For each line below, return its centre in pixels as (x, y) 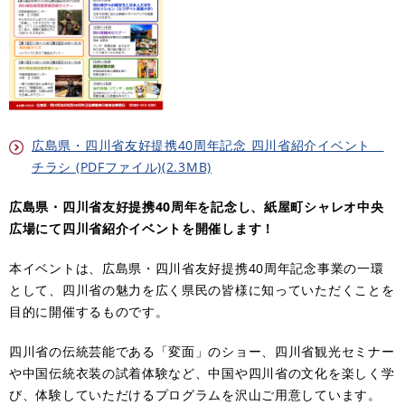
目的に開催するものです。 (89, 311)
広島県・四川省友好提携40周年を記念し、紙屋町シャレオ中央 (197, 206)
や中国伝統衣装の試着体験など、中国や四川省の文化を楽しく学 (202, 372)
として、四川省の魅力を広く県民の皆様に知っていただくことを (202, 289)
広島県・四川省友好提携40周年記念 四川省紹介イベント (208, 145)
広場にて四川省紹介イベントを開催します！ (142, 228)
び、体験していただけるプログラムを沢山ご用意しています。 (195, 394)
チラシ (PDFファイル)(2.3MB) (122, 166)
